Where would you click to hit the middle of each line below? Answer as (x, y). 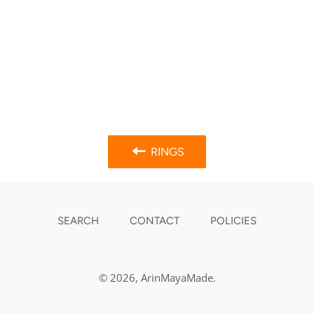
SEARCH (78, 221)
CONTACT (155, 221)
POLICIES (233, 221)
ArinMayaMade (177, 278)
